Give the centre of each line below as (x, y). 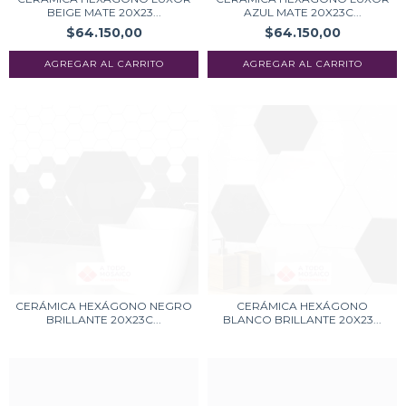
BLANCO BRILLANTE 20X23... (302, 319)
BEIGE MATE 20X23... (104, 12)
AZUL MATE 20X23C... (302, 12)
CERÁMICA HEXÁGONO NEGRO (104, 306)
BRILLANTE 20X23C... (104, 319)
